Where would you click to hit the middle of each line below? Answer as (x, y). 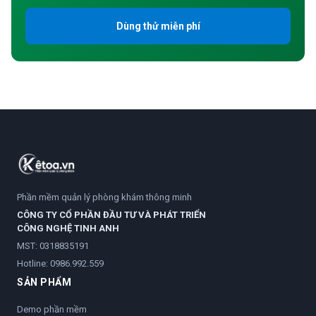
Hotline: (34, 264)
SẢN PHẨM (44, 282)
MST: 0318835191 (53, 246)
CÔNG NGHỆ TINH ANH (68, 229)
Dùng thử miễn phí (158, 26)
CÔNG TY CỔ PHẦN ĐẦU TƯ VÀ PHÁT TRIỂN (111, 215)
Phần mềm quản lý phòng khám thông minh (104, 197)
